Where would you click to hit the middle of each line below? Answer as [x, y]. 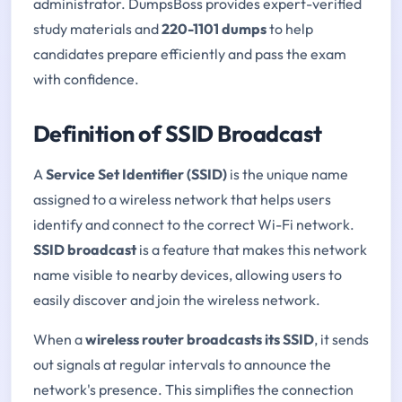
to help [290, 28]
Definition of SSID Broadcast [178, 133]
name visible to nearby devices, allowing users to [188, 274]
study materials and [97, 28]
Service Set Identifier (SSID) [136, 174]
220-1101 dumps [214, 28]
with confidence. [86, 79]
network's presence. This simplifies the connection [193, 389]
